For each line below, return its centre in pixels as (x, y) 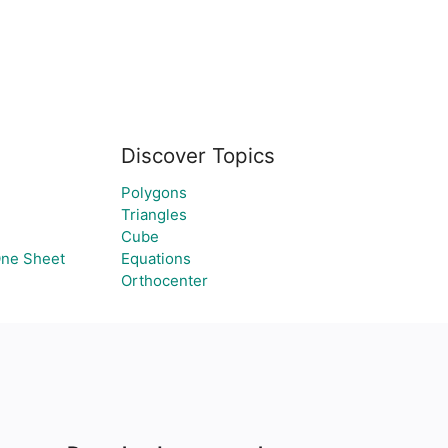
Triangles (153, 214)
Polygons (153, 192)
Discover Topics (197, 155)
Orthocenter (164, 280)
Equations (155, 258)
